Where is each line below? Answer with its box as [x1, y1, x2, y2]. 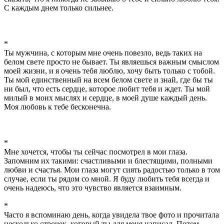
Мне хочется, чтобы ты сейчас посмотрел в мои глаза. [4, 147, 187, 156]
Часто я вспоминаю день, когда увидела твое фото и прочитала [4, 210, 219, 219]
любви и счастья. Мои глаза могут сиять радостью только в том [4, 165, 220, 174]
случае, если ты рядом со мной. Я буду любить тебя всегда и [4, 174, 209, 183]
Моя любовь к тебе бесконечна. [4, 102, 111, 111]
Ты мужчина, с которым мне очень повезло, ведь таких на [4, 48, 202, 57]
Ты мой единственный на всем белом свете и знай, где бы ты [4, 75, 213, 84]
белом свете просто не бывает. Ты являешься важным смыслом [4, 57, 219, 66]
